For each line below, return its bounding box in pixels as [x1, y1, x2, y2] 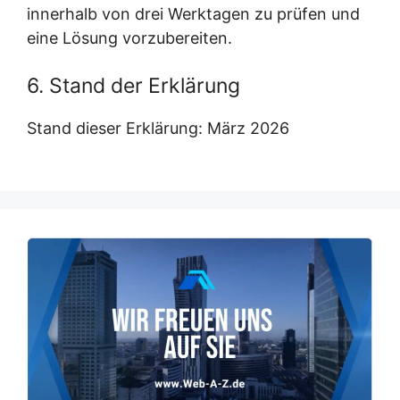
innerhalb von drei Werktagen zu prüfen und [27, 4, 360, 23]
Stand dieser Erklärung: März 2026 [27, 119, 289, 137]
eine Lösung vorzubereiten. [27, 29, 232, 47]
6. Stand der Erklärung [27, 73, 240, 98]
